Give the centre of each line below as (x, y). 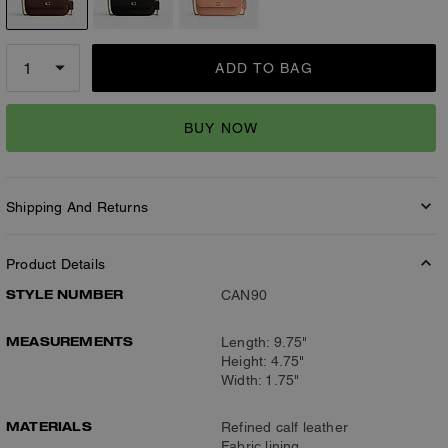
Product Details (55, 264)
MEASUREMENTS (70, 341)
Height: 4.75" (263, 361)
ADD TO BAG (264, 68)
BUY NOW (221, 127)
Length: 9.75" (264, 342)
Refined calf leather (284, 427)
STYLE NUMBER (65, 294)
